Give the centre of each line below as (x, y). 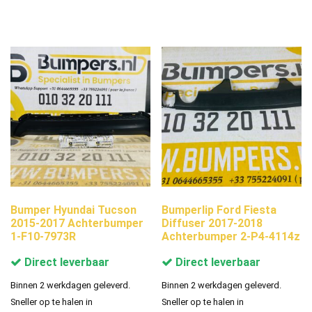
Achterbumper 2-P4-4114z (231, 236)
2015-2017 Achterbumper (77, 223)
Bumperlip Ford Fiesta (219, 210)
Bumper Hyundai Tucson (73, 210)
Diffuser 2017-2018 (212, 223)
